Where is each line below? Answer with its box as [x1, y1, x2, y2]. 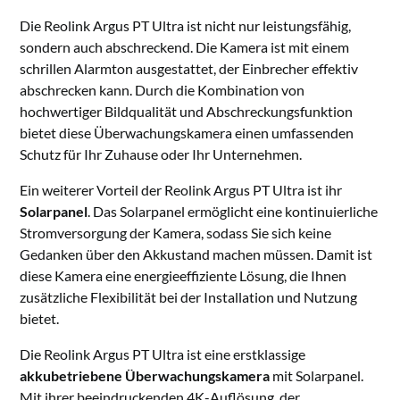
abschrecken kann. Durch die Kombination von [20, 81, 305, 99]
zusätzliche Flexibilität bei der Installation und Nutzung [20, 288, 358, 306]
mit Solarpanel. [270, 367, 364, 385]
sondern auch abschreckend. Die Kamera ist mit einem [20, 38, 350, 56]
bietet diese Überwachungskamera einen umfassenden [20, 124, 354, 142]
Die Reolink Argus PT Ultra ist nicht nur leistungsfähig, [20, 17, 352, 35]
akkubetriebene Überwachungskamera [20, 367, 271, 385]
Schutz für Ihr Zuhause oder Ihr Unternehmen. [20, 146, 303, 163]
